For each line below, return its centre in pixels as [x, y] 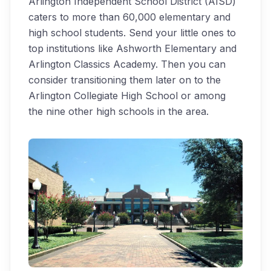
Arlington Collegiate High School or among [127, 96]
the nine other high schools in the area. [119, 111]
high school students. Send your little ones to [132, 33]
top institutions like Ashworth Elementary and [132, 48]
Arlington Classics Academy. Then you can [127, 64]
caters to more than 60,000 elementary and [129, 17]
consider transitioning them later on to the [125, 80]
